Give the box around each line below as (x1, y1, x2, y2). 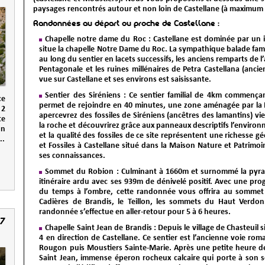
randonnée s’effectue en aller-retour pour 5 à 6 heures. (39, 206, 231, 217)
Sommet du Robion (45, 166, 114, 177)
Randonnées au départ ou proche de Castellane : (33, 19, 220, 30)
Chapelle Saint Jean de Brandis (45, 222, 152, 233)
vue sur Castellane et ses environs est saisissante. (39, 74, 212, 85)
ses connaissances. (39, 150, 106, 161)
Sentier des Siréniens (45, 90, 121, 101)
